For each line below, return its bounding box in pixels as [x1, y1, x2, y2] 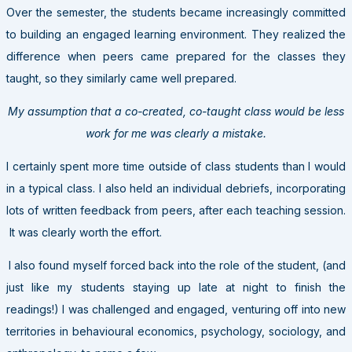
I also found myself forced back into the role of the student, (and [9, 258, 346, 272]
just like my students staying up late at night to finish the [6, 280, 346, 294]
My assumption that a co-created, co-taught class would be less [8, 104, 344, 118]
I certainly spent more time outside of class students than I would [6, 159, 346, 173]
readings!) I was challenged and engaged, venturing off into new [6, 302, 346, 316]
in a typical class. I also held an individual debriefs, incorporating [6, 181, 346, 195]
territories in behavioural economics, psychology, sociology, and [6, 324, 346, 338]
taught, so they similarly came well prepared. [6, 71, 236, 85]
